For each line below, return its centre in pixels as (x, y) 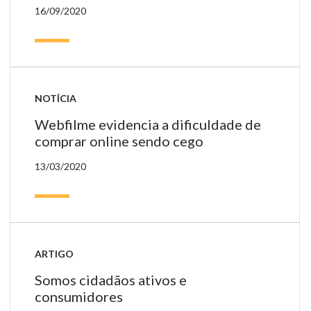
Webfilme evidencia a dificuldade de (148, 124)
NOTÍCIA (56, 98)
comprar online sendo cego (119, 141)
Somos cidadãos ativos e (111, 279)
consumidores (79, 296)
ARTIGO (54, 253)
